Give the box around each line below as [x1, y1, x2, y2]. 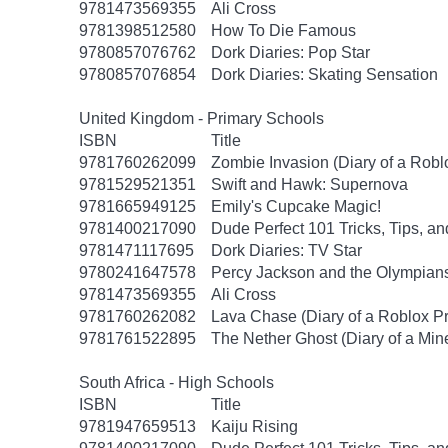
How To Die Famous [211, 22, 356, 39]
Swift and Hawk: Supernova [211, 176, 408, 193]
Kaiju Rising [211, 418, 298, 435]
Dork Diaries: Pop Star [211, 44, 370, 61]
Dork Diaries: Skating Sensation [211, 66, 438, 83]
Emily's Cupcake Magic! [211, 198, 381, 215]
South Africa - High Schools [79, 374, 274, 391]
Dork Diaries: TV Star [211, 242, 362, 259]
